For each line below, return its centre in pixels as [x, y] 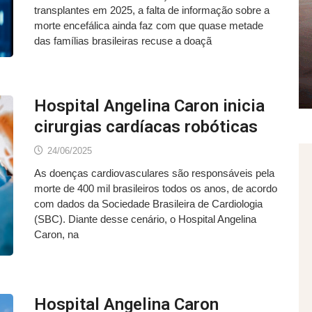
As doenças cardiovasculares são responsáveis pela [154, 173]
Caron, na [56, 234]
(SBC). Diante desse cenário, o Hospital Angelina [145, 219]
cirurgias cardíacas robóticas [146, 126]
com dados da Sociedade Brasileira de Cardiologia [148, 203]
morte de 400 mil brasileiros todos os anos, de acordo [156, 188]
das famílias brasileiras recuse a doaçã [123, 41]
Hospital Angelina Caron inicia [149, 106]
